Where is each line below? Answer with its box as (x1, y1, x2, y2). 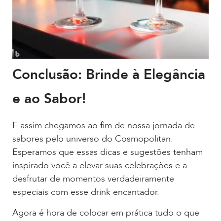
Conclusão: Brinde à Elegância (12, 65, 205, 84)
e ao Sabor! (12, 89, 86, 109)
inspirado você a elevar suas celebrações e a (12, 159, 187, 172)
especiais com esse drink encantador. (12, 186, 159, 199)
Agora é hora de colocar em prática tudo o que (12, 206, 199, 219)
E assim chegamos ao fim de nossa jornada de (12, 119, 195, 132)
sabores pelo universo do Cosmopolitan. (12, 133, 173, 146)
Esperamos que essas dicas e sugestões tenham (12, 146, 203, 159)
